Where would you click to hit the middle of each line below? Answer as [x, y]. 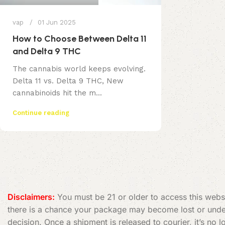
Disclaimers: [31, 197]
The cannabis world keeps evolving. [79, 69]
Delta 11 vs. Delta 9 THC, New [68, 81]
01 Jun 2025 [57, 22]
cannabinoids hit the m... [57, 93]
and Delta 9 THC [47, 51]
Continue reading [41, 113]
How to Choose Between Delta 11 [80, 38]
